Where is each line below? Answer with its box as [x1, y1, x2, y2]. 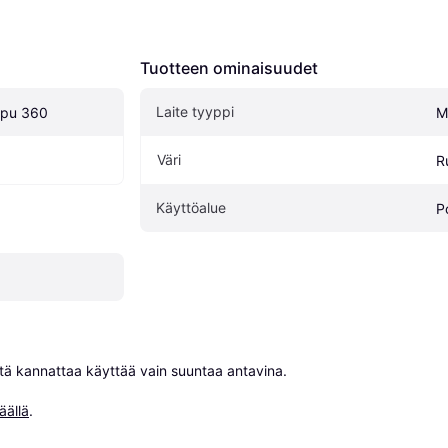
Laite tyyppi [156, 102, 234, 120]
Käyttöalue [156, 198, 226, 216]
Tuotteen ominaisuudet [140, 57, 318, 78]
